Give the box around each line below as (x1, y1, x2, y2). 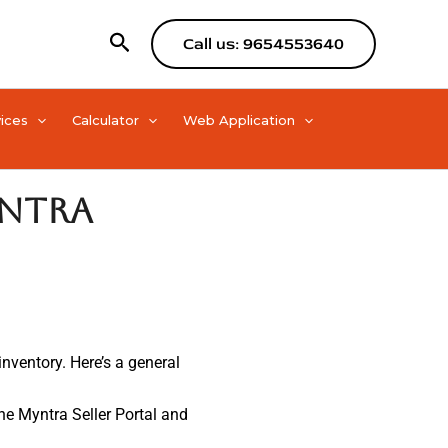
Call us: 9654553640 (183, 34, 344, 54)
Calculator (72, 111, 140, 128)
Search (108, 27, 184, 55)
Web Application (182, 111, 295, 128)
